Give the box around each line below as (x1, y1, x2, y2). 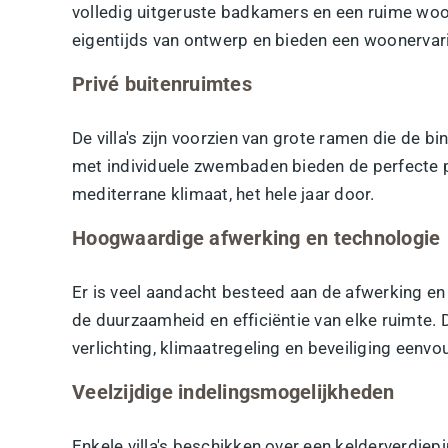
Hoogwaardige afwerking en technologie (72, 225, 441, 250)
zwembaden (193, 155, 289, 176)
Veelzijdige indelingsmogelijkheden (72, 379, 395, 404)
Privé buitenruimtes (72, 71, 252, 96)
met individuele (72, 155, 194, 176)
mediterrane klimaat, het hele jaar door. (72, 183, 375, 204)
